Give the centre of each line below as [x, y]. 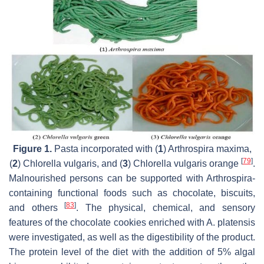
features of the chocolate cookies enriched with [108, 222]
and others [37, 207]
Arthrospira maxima [208, 148]
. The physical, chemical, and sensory [166, 207]
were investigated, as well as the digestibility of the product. [132, 237]
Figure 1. [32, 148]
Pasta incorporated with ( [105, 148]
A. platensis [230, 222]
